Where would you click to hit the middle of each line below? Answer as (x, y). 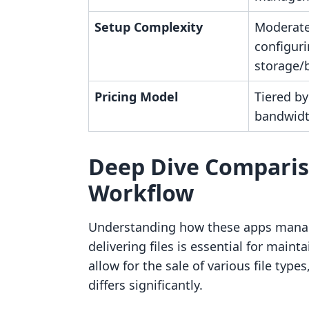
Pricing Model (136, 97)
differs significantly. (146, 285)
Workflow (141, 193)
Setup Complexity (149, 27)
